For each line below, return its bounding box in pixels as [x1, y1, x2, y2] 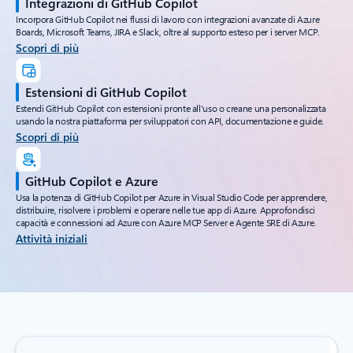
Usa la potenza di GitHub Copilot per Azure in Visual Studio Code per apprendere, [16, 191, 328, 204]
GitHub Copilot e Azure [25, 173, 158, 190]
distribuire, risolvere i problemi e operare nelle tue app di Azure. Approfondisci [16, 203, 315, 217]
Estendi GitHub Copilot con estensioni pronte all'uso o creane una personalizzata [16, 102, 326, 115]
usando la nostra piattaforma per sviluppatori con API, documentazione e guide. [16, 114, 324, 128]
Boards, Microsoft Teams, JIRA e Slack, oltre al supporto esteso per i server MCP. [16, 25, 320, 39]
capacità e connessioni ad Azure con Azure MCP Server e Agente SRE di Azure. [16, 216, 317, 229]
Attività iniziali [16, 231, 87, 247]
